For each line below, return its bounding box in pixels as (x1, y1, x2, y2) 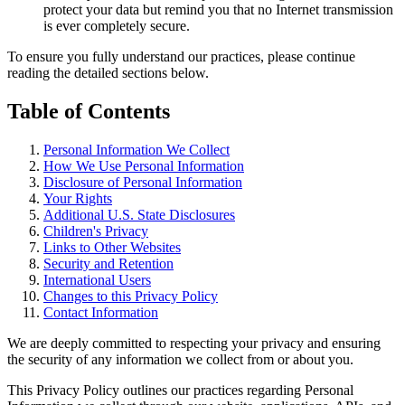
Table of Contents (7, 99, 170, 123)
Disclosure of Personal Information (43, 174, 242, 190)
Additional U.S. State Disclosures (43, 206, 235, 222)
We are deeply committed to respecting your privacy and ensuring (7, 334, 381, 351)
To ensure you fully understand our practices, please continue (7, 49, 355, 65)
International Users (43, 271, 151, 287)
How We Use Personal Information (43, 157, 244, 174)
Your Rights (43, 190, 112, 206)
